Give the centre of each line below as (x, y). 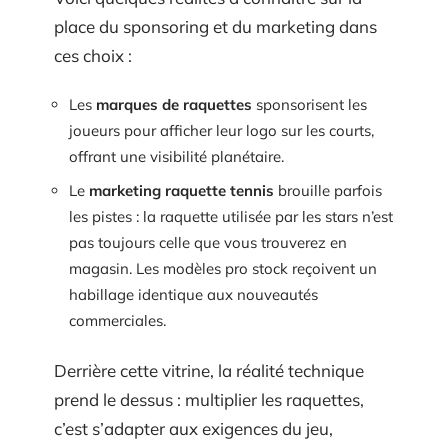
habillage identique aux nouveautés (193, 294)
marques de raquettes (174, 104)
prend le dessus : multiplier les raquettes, (209, 399)
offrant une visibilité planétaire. (176, 156)
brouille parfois (328, 190)
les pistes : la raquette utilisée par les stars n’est (231, 216)
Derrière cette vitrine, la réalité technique (209, 370)
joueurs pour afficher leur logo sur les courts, (221, 130)
